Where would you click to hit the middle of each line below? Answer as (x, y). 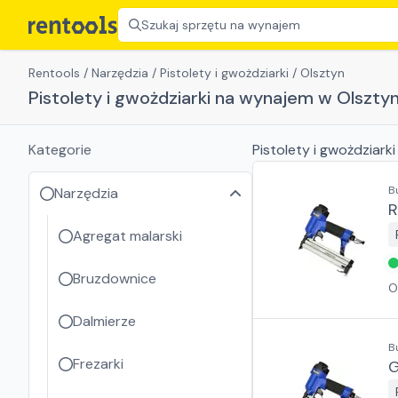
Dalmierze (104, 321)
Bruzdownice (115, 279)
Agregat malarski (127, 236)
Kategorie (60, 150)
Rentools (54, 73)
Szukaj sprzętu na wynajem (221, 25)
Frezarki (98, 364)
